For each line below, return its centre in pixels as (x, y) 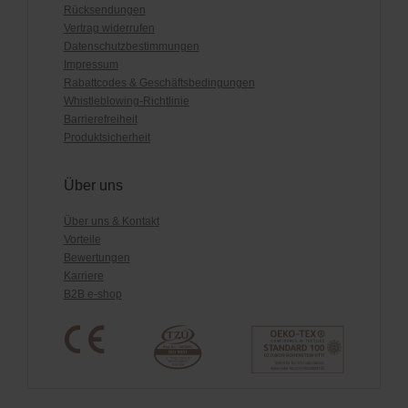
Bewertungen (97, 258)
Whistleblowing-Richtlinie (126, 102)
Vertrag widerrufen (109, 29)
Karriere (83, 276)
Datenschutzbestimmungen (131, 47)
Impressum (91, 65)
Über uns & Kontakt (111, 222)
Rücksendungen (104, 10)
